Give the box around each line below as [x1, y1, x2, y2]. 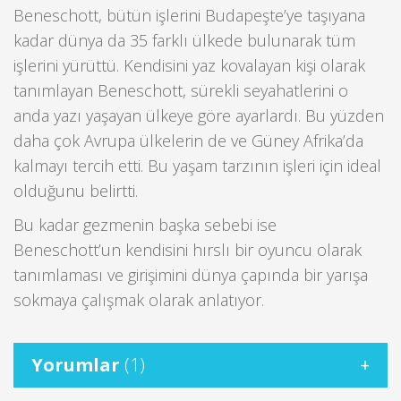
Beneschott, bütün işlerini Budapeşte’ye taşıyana [13, 4, 365, 26]
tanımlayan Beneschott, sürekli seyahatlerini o [13, 79, 348, 101]
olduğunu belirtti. [13, 179, 138, 201]
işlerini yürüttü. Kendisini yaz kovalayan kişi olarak [13, 54, 365, 76]
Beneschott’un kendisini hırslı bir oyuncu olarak [13, 239, 362, 261]
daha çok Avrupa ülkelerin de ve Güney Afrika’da [13, 129, 363, 151]
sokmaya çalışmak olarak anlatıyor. [13, 289, 264, 311]
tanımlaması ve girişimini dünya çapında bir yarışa [13, 264, 368, 286]
